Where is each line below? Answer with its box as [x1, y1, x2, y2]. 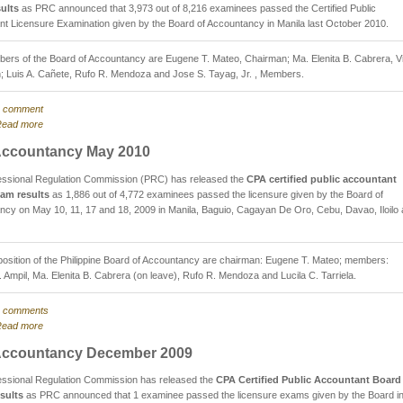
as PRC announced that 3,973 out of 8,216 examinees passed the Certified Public [19, 3, 376, 14]
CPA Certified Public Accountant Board [216, 374, 401, 386]
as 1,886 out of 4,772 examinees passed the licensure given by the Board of [49, 188, 383, 200]
